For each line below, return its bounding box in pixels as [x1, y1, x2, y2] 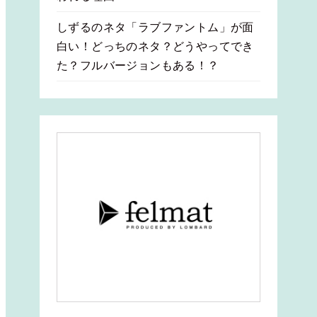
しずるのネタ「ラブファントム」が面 [57, 19, 254, 35]
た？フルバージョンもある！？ [57, 57, 219, 74]
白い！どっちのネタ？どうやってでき [57, 38, 254, 54]
